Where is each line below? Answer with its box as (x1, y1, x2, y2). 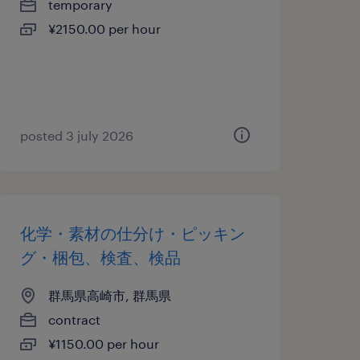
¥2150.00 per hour (47, 21, 161, 36)
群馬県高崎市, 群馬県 (47, 288, 171, 303)
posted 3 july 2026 (19, 128, 133, 143)
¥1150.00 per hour (47, 336, 159, 351)
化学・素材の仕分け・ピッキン (19, 223, 245, 243)
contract (47, 312, 100, 327)
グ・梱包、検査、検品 (19, 247, 181, 267)
